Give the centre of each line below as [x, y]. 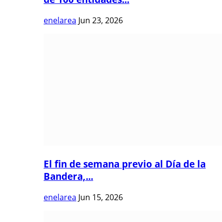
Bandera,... [68, 176]
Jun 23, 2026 [101, 21]
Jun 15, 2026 [101, 197]
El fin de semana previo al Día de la [125, 164]
